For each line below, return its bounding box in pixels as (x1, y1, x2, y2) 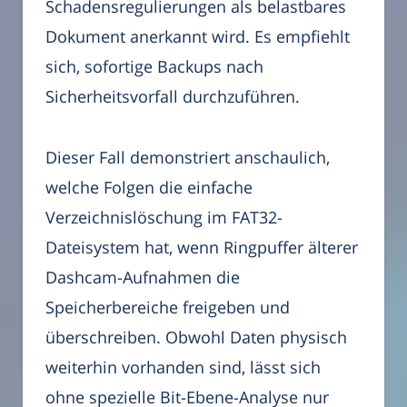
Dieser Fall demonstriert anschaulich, (45, 145, 330, 168)
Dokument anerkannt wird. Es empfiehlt (45, 25, 350, 48)
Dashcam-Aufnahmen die (45, 265, 240, 288)
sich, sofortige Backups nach (45, 55, 263, 78)
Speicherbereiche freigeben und (45, 295, 290, 318)
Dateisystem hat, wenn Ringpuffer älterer (45, 235, 358, 258)
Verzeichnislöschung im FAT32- (45, 205, 283, 228)
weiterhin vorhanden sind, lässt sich (45, 355, 321, 378)
